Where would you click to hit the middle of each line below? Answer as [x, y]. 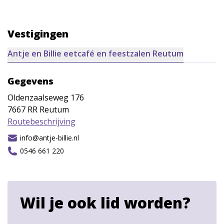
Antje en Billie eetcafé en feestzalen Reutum [95, 54]
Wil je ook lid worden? [105, 203]
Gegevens [30, 81]
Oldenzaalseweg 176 [46, 98]
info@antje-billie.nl [49, 138]
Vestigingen [38, 34]
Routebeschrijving [41, 122]
